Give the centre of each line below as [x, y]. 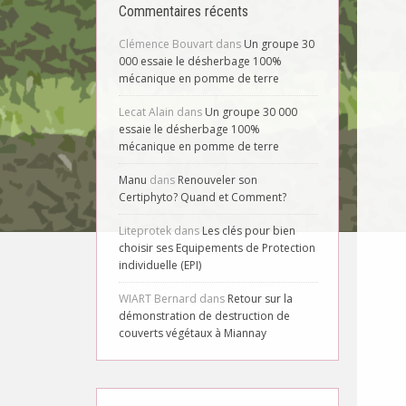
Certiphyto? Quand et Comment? [203, 197]
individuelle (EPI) [160, 265]
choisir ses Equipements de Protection [217, 248]
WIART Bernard [158, 299]
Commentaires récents [184, 11]
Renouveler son [217, 180]
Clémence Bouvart [166, 44]
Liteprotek [145, 231]
